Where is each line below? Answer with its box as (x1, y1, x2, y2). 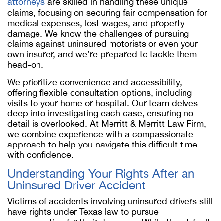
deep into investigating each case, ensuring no (7, 108, 193, 118)
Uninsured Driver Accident (7, 178, 146, 192)
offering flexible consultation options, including (7, 87, 192, 98)
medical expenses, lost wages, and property (7, 18, 184, 28)
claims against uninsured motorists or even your (7, 38, 198, 49)
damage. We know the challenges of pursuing (7, 28, 189, 38)
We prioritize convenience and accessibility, (7, 77, 182, 87)
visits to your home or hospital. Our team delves (7, 98, 198, 108)
